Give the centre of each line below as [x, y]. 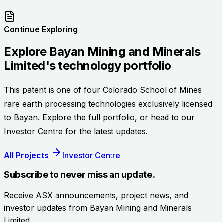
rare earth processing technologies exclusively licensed [108, 103]
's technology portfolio [108, 65]
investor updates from [47, 208]
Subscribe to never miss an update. [80, 174]
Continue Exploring [41, 29]
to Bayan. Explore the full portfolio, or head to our [99, 117]
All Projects [27, 155]
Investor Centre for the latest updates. [76, 131]
